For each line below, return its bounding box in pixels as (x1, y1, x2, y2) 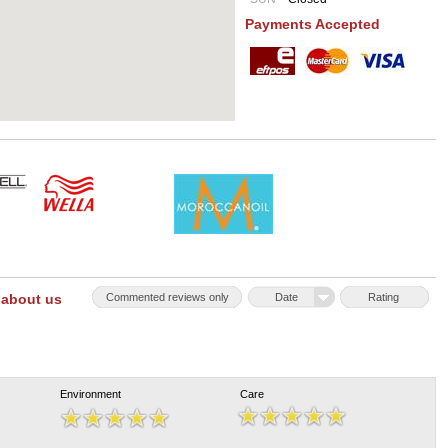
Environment (60, 388, 121, 400)
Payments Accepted (245, 16, 380, 32)
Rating (368, 291, 399, 303)
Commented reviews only (105, 291, 229, 303)
